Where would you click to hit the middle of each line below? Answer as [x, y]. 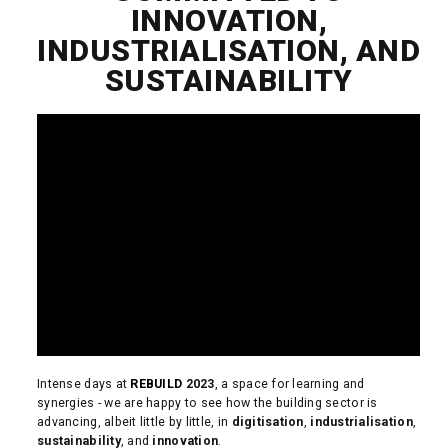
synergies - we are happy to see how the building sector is [207, 402]
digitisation [267, 421]
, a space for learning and [289, 383]
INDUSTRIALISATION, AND [229, 50]
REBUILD [156, 383]
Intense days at [84, 383]
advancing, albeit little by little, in [134, 421]
